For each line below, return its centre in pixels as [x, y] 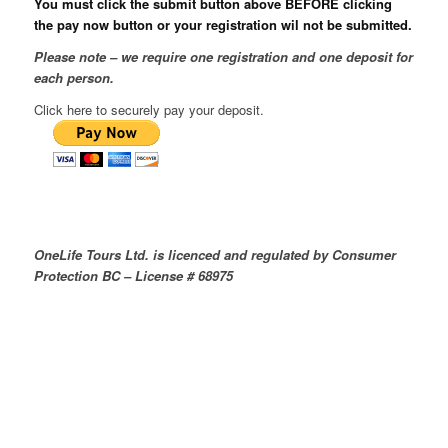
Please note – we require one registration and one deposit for [223, 57]
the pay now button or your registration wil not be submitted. [222, 25]
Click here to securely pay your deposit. [148, 110]
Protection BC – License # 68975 [133, 276]
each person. [73, 78]
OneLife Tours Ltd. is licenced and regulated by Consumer [214, 255]
